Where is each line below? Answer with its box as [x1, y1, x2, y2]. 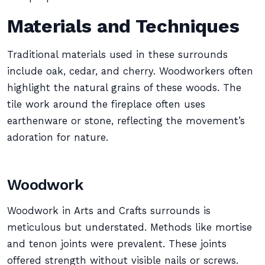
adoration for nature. [7, 132, 108, 143]
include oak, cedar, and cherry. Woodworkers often [7, 66, 253, 77]
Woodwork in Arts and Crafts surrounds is [7, 205, 211, 216]
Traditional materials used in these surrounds [7, 49, 228, 60]
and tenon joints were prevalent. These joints [7, 238, 227, 250]
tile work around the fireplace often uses [7, 99, 205, 110]
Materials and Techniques [7, 15, 240, 37]
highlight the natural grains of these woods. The [7, 82, 241, 93]
